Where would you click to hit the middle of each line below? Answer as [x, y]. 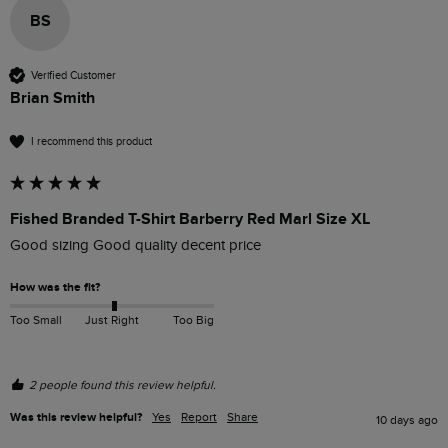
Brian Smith [52, 98]
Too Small [36, 319]
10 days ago [407, 420]
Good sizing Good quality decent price [137, 246]
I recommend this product [91, 141]
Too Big [193, 319]
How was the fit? [55, 288]
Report [199, 417]
